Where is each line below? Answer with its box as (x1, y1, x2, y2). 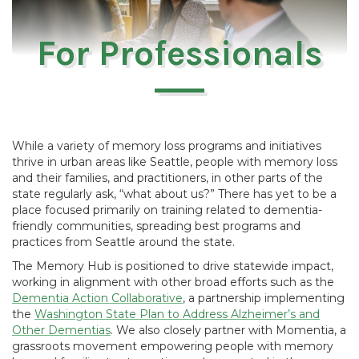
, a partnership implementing (183, 290, 345, 305)
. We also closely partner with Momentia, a (111, 322, 346, 337)
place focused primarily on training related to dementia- (12, 202, 322, 217)
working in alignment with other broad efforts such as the (12, 274, 334, 289)
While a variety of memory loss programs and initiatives (12, 138, 321, 153)
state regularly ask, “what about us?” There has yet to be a (12, 186, 337, 201)
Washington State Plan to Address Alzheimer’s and (34, 306, 320, 321)
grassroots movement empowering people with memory (12, 338, 333, 353)
